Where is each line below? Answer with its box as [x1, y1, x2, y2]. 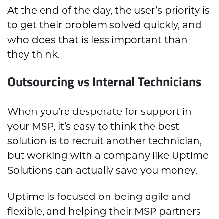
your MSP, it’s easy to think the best [7, 120, 179, 132]
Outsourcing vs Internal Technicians [7, 72, 201, 90]
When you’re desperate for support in [7, 106, 192, 118]
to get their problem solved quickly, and [7, 19, 202, 31]
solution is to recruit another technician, [7, 135, 202, 147]
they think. [7, 48, 60, 61]
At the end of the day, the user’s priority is [7, 4, 210, 17]
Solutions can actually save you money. [7, 164, 197, 176]
